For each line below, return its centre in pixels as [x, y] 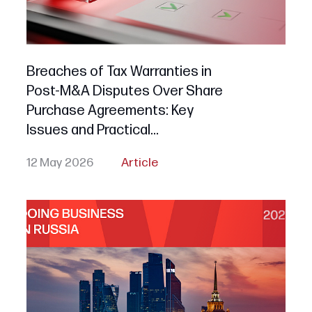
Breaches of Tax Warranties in [119, 72]
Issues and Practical [88, 130]
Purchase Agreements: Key [110, 111]
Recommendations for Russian [122, 150]
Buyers [48, 169]
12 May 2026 [60, 163]
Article [139, 163]
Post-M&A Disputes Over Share [124, 91]
